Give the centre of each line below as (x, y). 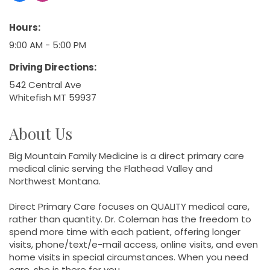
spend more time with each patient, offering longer (125, 231)
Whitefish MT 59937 (53, 97)
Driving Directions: (53, 67)
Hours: (25, 27)
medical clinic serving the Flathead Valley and (111, 168)
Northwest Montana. (55, 181)
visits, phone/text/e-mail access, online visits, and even (133, 244)
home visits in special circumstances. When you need (129, 257)
